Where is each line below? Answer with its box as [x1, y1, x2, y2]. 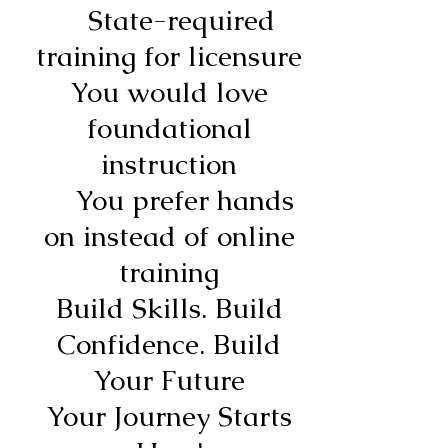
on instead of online [43, 217, 295, 254]
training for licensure [36, 37, 302, 74]
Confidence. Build [57, 325, 281, 362]
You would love [70, 73, 268, 110]
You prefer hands [44, 181, 294, 218]
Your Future [93, 361, 245, 398]
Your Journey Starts [46, 397, 292, 434]
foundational [86, 109, 252, 146]
